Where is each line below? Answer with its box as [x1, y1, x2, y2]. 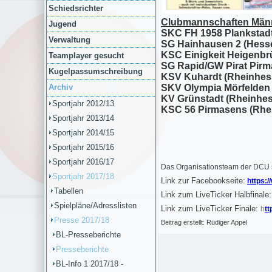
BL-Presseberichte [56, 230, 121, 239]
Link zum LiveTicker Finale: [161, 204, 260, 213]
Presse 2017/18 [54, 216, 109, 225]
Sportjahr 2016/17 [52, 157, 114, 166]
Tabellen [54, 186, 83, 195]
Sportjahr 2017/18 [52, 172, 114, 181]
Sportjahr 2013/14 [52, 114, 114, 123]
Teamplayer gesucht [49, 51, 124, 60]
